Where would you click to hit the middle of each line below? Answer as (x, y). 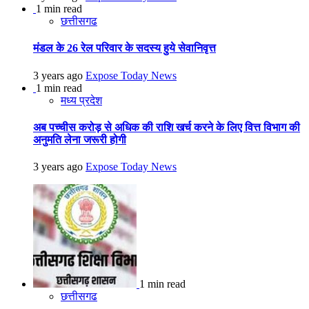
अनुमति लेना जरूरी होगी (80, 139)
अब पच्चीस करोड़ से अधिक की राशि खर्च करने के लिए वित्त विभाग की (167, 127)
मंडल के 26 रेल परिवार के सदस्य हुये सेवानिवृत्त (124, 48)
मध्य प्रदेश (81, 100)
